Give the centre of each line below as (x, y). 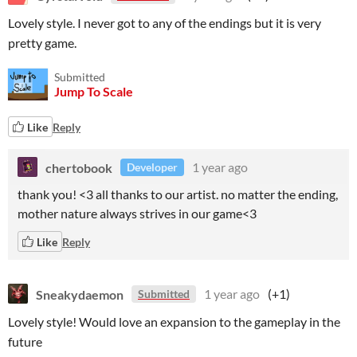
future (25, 341)
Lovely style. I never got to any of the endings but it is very (165, 23)
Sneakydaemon (80, 294)
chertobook (79, 167)
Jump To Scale (94, 91)
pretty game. (42, 43)
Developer (152, 167)
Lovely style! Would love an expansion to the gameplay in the (174, 322)
